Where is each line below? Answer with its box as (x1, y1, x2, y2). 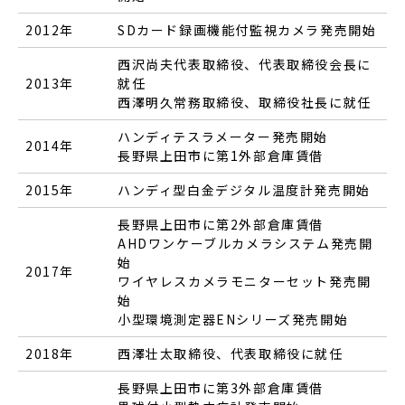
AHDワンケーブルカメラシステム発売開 (118, 233, 373, 252)
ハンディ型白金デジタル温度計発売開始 (118, 180, 371, 199)
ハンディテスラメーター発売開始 (118, 127, 329, 146)
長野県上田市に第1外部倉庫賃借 (118, 146, 325, 165)
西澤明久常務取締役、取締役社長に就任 (118, 92, 372, 111)
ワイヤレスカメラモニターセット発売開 (118, 271, 372, 290)
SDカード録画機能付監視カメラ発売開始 (118, 20, 377, 39)
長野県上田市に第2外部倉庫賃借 (118, 214, 325, 233)
